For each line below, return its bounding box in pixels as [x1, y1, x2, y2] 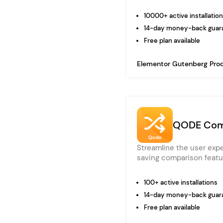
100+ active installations [144, 178, 218, 187]
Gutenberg [172, 59, 210, 68]
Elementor [137, 59, 172, 68]
